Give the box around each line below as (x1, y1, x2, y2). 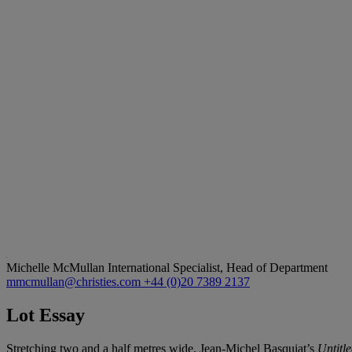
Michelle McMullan (6, 260, 108, 274)
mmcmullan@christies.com (6, 274, 144, 288)
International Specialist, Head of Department (108, 260, 328, 274)
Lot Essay (6, 304, 85, 325)
